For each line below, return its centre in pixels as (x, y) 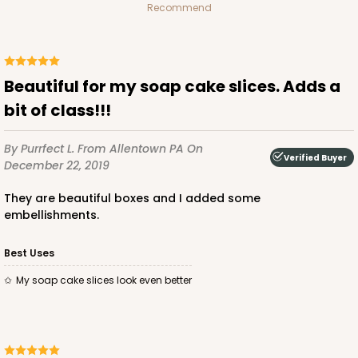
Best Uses (29, 253)
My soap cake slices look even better (108, 280)
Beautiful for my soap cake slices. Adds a (9, 87)
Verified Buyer (315, 157)
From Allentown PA (132, 149)
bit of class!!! (58, 111)
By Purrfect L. (41, 149)
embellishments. (52, 215)
